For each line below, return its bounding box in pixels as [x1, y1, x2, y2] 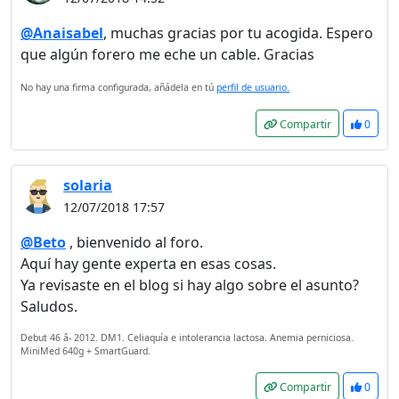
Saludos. [20, 297, 77, 316]
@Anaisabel [20, 23, 103, 43]
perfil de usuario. [216, 81, 289, 94]
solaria [63, 175, 112, 195]
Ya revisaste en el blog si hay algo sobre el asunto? [20, 275, 359, 295]
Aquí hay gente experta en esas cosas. [20, 254, 276, 273]
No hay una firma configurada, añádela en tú [20, 81, 216, 94]
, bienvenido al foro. [66, 232, 203, 252]
